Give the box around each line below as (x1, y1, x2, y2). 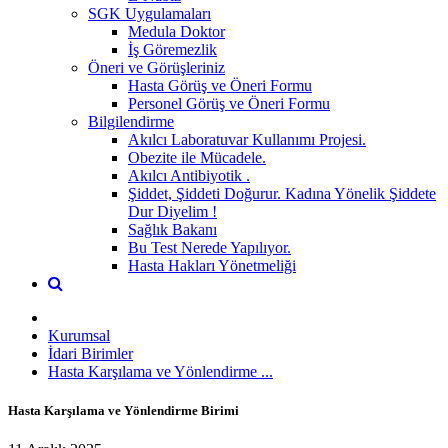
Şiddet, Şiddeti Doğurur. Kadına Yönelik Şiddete (128, 184, 436, 202)
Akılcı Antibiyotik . (128, 166, 250, 184)
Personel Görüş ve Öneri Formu (128, 94, 330, 112)
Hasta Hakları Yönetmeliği (128, 256, 296, 274)
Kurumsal (48, 326, 110, 344)
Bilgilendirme (88, 112, 174, 130)
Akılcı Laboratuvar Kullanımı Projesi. (128, 130, 366, 148)
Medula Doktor (128, 22, 225, 40)
